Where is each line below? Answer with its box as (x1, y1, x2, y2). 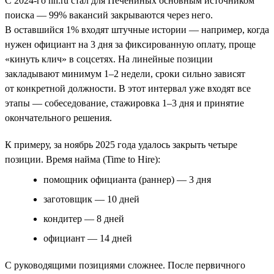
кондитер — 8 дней (43, 213, 124, 224)
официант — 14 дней (43, 232, 132, 243)
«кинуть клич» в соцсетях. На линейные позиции (5, 53, 213, 64)
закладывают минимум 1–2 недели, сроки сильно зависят (5, 68, 245, 79)
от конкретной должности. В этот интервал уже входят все (5, 83, 251, 94)
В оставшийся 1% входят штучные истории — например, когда (5, 24, 269, 35)
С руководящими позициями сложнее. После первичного (5, 259, 245, 270)
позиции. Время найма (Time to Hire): (5, 154, 160, 165)
